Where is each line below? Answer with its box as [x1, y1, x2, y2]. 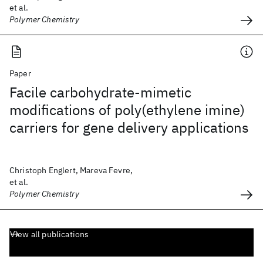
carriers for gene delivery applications [9, 118, 249, 137]
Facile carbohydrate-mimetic [9, 83, 191, 102]
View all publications [10, 229, 89, 240]
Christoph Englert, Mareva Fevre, [9, 165, 133, 176]
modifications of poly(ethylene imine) [9, 100, 245, 119]
